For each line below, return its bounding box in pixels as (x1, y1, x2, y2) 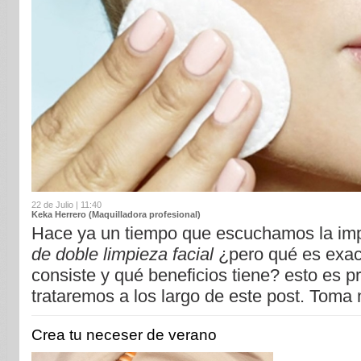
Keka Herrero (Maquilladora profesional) (31, 210, 201, 220)
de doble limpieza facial (31, 244, 214, 265)
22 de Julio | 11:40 (31, 200, 102, 210)
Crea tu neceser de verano (31, 326, 217, 343)
